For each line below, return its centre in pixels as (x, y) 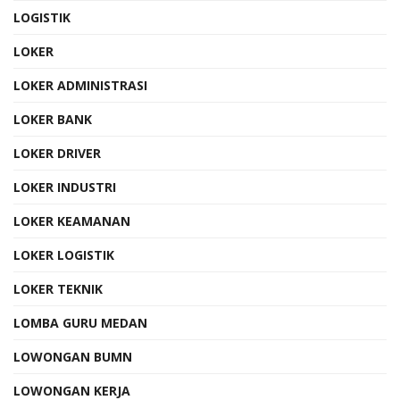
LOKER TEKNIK (58, 288)
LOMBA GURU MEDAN (80, 322)
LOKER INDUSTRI (65, 187)
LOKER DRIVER (57, 153)
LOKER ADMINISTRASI (80, 85)
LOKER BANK (53, 119)
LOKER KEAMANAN (72, 221)
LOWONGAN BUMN (73, 356)
